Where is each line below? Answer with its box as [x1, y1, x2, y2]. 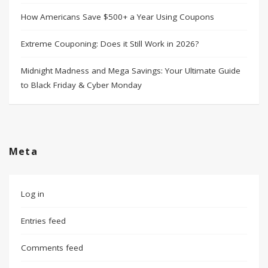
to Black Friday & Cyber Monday [21, 80, 142, 90]
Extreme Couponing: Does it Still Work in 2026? [21, 38, 199, 49]
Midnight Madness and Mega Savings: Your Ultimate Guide [21, 65, 240, 76]
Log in [21, 188, 44, 199]
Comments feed [21, 242, 83, 253]
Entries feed [21, 215, 66, 226]
